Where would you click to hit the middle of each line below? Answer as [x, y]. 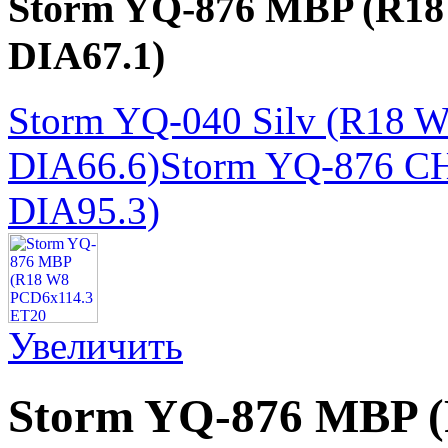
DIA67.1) [86, 56]
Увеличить [95, 345]
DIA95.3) [84, 210]
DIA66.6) [84, 165]
